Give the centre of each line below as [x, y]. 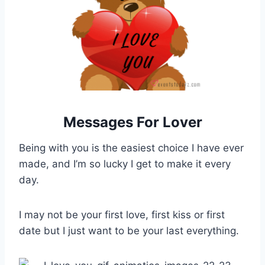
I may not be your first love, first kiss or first [122, 214]
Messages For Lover [132, 122]
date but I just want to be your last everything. [129, 230]
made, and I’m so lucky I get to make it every [125, 164]
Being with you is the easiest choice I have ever [131, 148]
